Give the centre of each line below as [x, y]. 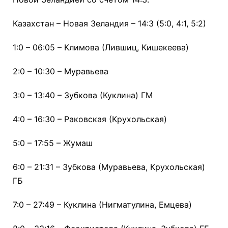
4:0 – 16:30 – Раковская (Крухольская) [90, 119]
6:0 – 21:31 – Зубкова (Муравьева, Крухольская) [109, 167]
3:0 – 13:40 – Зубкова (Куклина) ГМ [83, 95]
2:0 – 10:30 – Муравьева [61, 72]
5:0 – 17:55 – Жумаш [53, 143]
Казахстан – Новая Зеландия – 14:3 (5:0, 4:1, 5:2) [109, 24]
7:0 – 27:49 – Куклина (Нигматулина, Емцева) [102, 205]
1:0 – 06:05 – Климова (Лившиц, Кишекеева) [101, 48]
